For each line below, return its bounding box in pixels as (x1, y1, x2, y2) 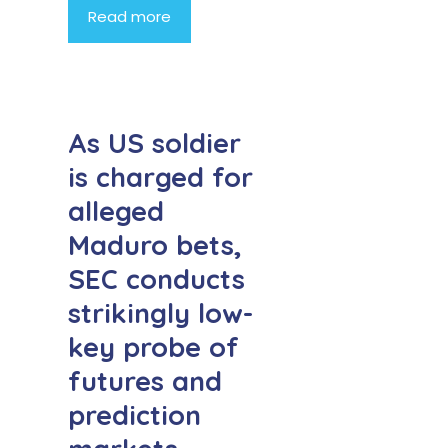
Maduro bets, (68, 227, 242, 262)
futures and (68, 363, 222, 398)
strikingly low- (68, 295, 253, 330)
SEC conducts (68, 261, 245, 296)
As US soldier (68, 125, 241, 160)
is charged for (68, 159, 253, 194)
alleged (68, 193, 164, 228)
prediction (68, 397, 201, 432)
